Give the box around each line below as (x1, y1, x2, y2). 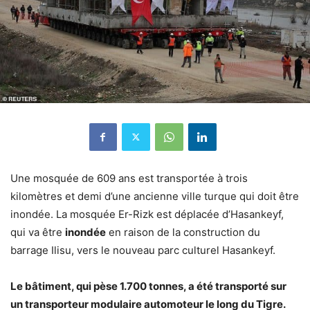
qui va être (10, 225, 65, 239)
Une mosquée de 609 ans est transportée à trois (10, 171, 248, 185)
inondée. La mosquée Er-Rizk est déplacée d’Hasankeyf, (10, 207, 284, 221)
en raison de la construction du (106, 225, 260, 239)
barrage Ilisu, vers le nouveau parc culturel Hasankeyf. (10, 243, 275, 257)
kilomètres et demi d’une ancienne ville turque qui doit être (10, 189, 299, 203)
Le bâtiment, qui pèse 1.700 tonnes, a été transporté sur (10, 279, 286, 293)
